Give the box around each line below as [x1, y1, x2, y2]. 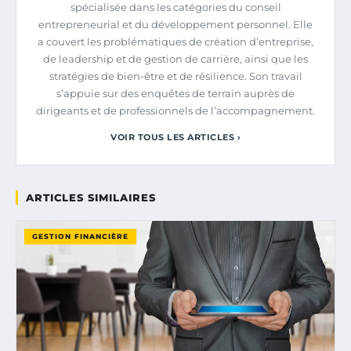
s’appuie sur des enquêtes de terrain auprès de [56, 86, 295, 100]
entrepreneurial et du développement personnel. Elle [38, 17, 313, 31]
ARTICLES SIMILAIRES [26, 190, 156, 204]
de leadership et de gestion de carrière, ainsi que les [43, 52, 308, 65]
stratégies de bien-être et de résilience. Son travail [49, 69, 302, 82]
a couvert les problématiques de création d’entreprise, [38, 34, 313, 48]
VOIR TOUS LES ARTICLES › [110, 131, 241, 143]
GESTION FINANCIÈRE [32, 231, 128, 241]
